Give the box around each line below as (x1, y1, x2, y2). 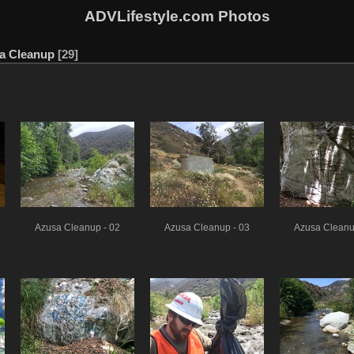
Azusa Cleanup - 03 (164, 222, 250, 232)
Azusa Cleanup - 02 (35, 222, 120, 232)
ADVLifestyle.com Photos (84, 7, 270, 24)
